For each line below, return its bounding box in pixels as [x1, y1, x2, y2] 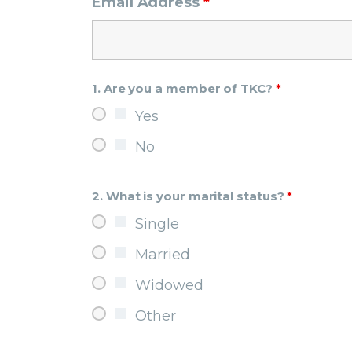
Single [135, 215, 179, 233]
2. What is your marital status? [92, 189, 288, 204]
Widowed [135, 277, 203, 295]
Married [135, 246, 190, 264]
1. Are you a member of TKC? [92, 81, 276, 97]
